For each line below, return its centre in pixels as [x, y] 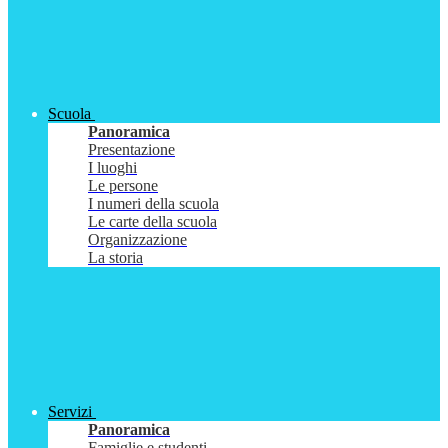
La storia [115, 258]
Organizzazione [137, 240]
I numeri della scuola [153, 204]
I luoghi [112, 168]
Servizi [70, 412]
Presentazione [131, 150]
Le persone [123, 186]
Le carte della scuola [152, 222]
